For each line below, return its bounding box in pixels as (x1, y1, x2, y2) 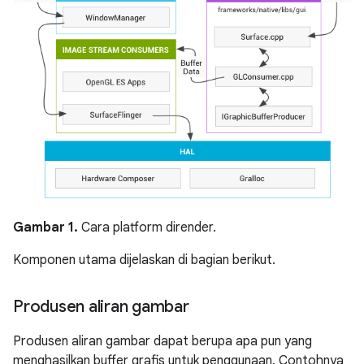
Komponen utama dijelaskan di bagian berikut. (13, 251, 275, 268)
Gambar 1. (13, 219, 78, 236)
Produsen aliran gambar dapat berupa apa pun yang (13, 332, 312, 349)
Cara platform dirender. (78, 219, 216, 236)
